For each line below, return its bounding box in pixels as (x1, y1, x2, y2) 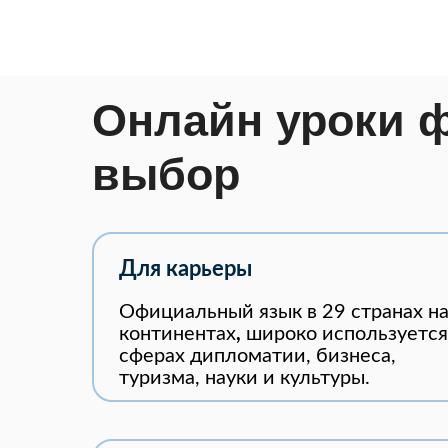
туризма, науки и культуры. (119, 368, 370, 388)
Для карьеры (119, 258, 252, 280)
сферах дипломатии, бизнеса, (119, 346, 396, 366)
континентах (119, 324, 236, 344)
